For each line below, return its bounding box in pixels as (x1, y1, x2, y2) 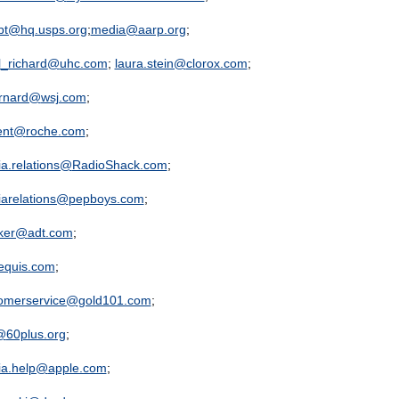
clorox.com (185, 56, 248, 70)
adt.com (27, 225, 73, 240)
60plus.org (5, 327, 66, 341)
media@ (90, 22, 138, 37)
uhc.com (59, 56, 108, 70)
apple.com (47, 361, 107, 375)
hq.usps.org (20, 22, 87, 37)
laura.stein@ (114, 56, 186, 70)
